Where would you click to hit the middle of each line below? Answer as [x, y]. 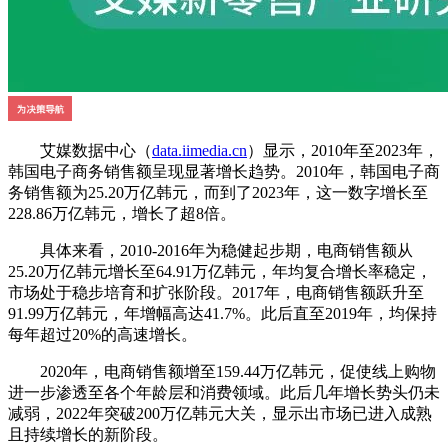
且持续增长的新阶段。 [88, 435]
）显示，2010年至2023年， [343, 151]
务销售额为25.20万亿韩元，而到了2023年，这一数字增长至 [218, 193]
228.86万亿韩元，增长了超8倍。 [122, 214]
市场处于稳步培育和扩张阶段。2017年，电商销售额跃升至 [216, 293]
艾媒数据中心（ [80, 151]
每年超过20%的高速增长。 [102, 335]
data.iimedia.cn [199, 151]
